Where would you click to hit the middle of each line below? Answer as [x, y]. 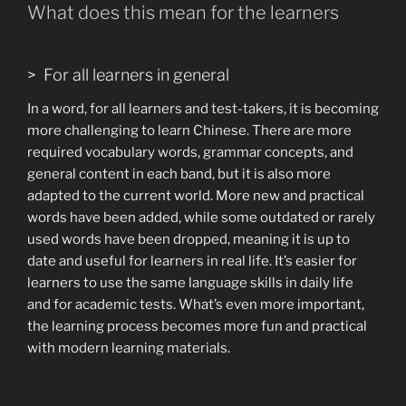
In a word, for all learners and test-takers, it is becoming [203, 109]
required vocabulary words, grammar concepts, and [190, 153]
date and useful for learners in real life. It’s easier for [192, 261]
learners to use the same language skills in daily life [190, 283]
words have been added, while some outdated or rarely [201, 218]
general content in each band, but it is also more [179, 174]
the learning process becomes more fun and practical [197, 327]
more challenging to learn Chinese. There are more [189, 131]
